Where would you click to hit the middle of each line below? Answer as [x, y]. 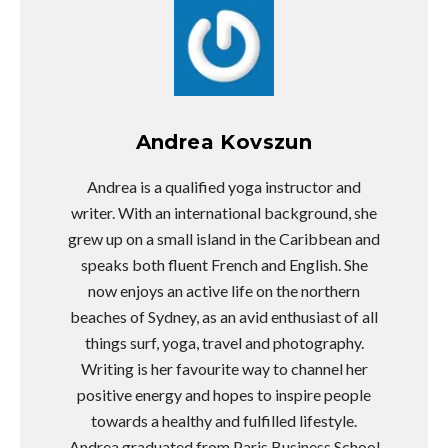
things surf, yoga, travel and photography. [224, 343]
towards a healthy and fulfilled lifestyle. [224, 421]
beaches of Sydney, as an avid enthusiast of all [224, 317]
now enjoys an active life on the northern [224, 291]
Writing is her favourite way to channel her [224, 369]
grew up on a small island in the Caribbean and [224, 239]
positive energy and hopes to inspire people [224, 395]
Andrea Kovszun [224, 142]
